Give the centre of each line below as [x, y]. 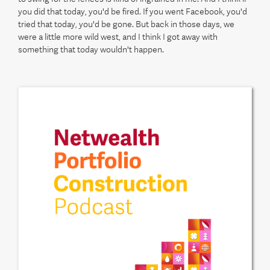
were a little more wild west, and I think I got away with [118, 37]
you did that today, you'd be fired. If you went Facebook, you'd [133, 11]
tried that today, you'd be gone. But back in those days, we [126, 24]
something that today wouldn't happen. [91, 49]
